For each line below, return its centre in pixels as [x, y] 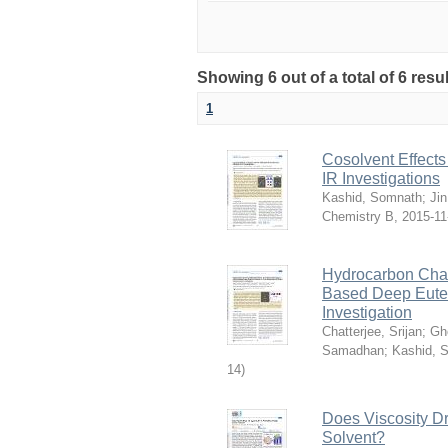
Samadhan [353, 350]
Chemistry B [358, 216]
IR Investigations [381, 178]
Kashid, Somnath [372, 197]
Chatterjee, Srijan [372, 331]
